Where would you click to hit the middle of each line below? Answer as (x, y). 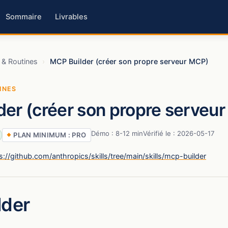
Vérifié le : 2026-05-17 (178, 133)
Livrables (72, 17)
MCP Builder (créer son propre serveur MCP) (129, 61)
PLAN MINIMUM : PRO (50, 135)
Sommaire (23, 17)
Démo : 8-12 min (117, 133)
